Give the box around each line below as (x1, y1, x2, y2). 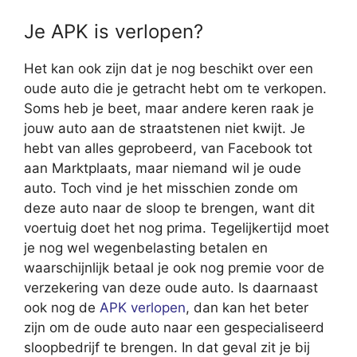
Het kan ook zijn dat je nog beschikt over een (24, 60, 313, 76)
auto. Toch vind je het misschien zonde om (24, 179, 298, 196)
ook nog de (24, 299, 100, 316)
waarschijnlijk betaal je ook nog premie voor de (24, 259, 324, 276)
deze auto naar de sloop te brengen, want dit (24, 199, 315, 216)
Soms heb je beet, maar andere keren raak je (24, 100, 314, 116)
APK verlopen (100, 299, 186, 316)
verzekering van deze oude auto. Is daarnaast (24, 279, 318, 296)
